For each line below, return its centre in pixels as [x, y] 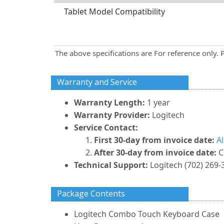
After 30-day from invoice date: [155, 152]
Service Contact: [106, 127]
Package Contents [91, 193]
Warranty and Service [97, 82]
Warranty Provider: [112, 115]
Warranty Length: [110, 102]
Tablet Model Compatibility [114, 11]
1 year [158, 102]
